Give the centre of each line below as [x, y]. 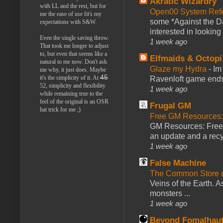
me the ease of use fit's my [71, 14]
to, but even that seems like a [73, 54]
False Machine [178, 163]
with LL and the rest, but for [73, 6]
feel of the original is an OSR [74, 101]
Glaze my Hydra [179, 69]
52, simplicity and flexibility [73, 85]
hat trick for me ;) [60, 109]
